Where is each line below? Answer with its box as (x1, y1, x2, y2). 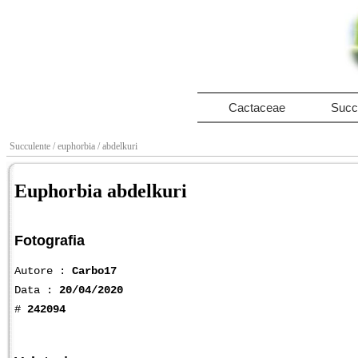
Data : (14, 283, 59, 296)
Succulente (10, 141, 53, 152)
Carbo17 (72, 264, 117, 277)
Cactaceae (228, 101, 285, 114)
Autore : (14, 264, 72, 277)
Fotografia (14, 232, 85, 249)
